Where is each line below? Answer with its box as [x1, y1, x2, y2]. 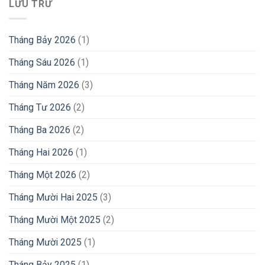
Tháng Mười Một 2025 [9, 214, 101, 225]
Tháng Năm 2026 [9, 79, 79, 91]
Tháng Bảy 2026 [9, 34, 76, 46]
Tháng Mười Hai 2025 [9, 191, 98, 203]
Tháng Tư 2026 [9, 101, 71, 113]
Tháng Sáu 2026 [9, 56, 75, 68]
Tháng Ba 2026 [9, 124, 70, 135]
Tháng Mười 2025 [9, 236, 82, 248]
